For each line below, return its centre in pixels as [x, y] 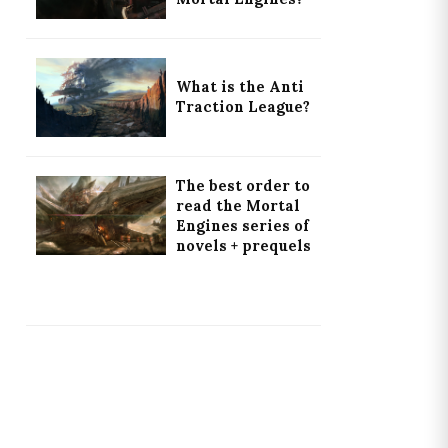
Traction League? [242, 107]
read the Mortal [237, 205]
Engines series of [242, 225]
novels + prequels [243, 245]
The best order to [242, 185]
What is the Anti [239, 87]
